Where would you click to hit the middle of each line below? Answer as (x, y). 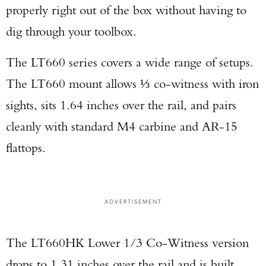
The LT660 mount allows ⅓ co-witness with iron (132, 83)
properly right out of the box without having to (126, 10)
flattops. (26, 148)
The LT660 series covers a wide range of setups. (130, 62)
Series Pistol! (133, 114)
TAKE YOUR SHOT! (133, 147)
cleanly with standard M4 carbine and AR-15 (122, 126)
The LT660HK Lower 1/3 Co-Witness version (127, 243)
